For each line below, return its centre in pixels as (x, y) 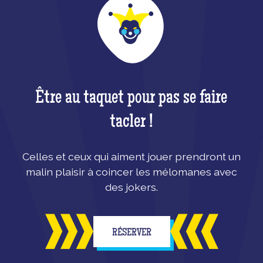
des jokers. (131, 187)
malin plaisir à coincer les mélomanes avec (131, 172)
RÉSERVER (131, 233)
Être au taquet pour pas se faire (131, 99)
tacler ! (131, 123)
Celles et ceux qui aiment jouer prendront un (131, 156)
